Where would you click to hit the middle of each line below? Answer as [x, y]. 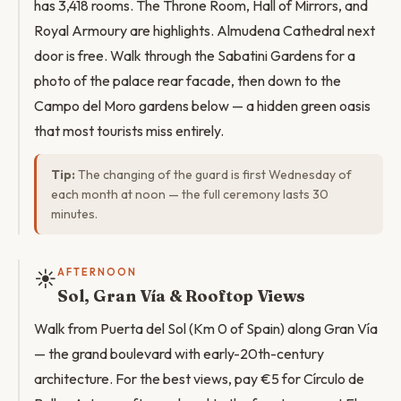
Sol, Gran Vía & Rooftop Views [181, 296]
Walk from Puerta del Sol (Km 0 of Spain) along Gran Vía [206, 328]
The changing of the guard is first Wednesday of [213, 175]
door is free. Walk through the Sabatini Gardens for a [195, 55]
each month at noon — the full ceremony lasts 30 [190, 194]
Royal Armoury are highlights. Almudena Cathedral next [205, 30]
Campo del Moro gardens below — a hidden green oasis [202, 106]
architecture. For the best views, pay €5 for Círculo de [199, 379]
